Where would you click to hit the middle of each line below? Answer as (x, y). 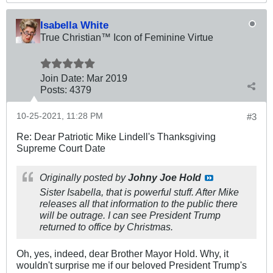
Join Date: (62, 78)
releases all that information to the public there (139, 203)
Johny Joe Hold (165, 177)
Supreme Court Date (61, 148)
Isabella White (74, 25)
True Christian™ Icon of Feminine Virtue (127, 37)
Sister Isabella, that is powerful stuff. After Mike (139, 192)
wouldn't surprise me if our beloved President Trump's (132, 265)
